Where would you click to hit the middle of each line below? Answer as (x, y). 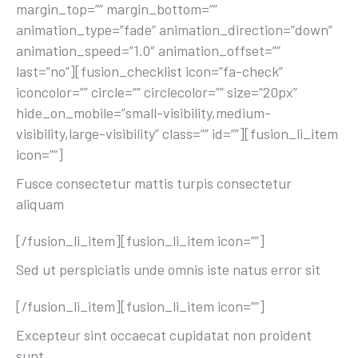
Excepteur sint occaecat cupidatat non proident (164, 335)
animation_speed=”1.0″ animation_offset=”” (148, 50)
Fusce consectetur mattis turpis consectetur (154, 183)
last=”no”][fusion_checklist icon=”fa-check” (149, 71)
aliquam (40, 204)
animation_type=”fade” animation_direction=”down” (174, 30)
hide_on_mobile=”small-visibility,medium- (143, 113)
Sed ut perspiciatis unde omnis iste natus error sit (168, 269)
